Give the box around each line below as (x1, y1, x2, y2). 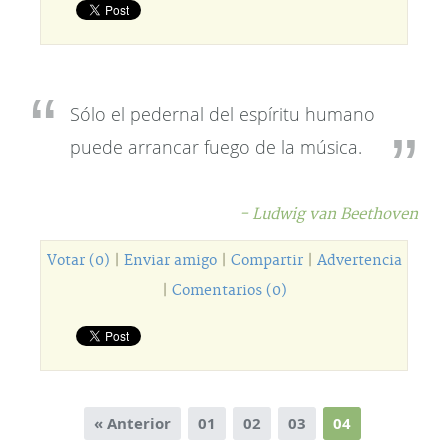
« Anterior (94, 413, 171, 434)
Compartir (230, 252, 303, 270)
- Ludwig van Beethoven (239, 205, 418, 224)
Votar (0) (46, 252, 110, 270)
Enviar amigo (123, 252, 217, 270)
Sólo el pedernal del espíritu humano (70, 102, 375, 126)
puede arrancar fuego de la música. (70, 135, 362, 159)
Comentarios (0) (171, 282, 287, 300)
